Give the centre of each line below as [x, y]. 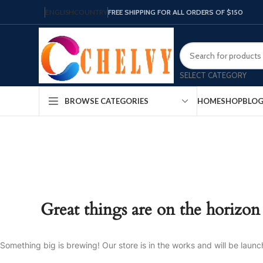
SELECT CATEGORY [213, 75]
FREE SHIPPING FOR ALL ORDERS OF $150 [176, 12]
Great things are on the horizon [150, 210]
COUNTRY [91, 12]
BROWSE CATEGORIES [107, 101]
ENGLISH [60, 12]
